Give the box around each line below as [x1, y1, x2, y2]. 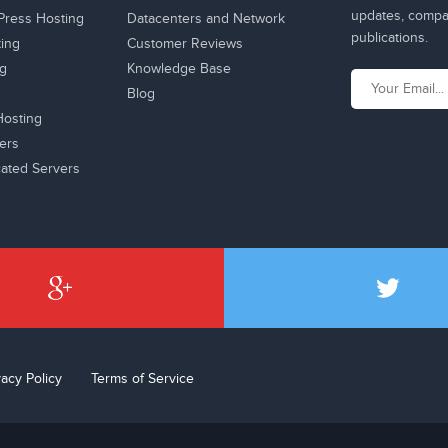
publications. [350, 30, 428, 46]
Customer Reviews [127, 36, 244, 52]
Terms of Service [91, 371, 194, 387]
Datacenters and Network [127, 11, 286, 27]
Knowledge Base [127, 61, 232, 77]
